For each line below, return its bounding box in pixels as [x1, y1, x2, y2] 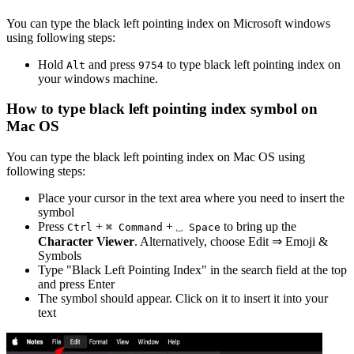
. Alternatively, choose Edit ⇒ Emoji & [134, 235, 328, 249]
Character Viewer [38, 235, 134, 249]
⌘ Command [106, 221, 163, 234]
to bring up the [220, 220, 296, 234]
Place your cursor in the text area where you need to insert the [38, 191, 345, 205]
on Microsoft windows [214, 16, 330, 30]
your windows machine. [38, 71, 158, 85]
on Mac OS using [214, 150, 305, 164]
